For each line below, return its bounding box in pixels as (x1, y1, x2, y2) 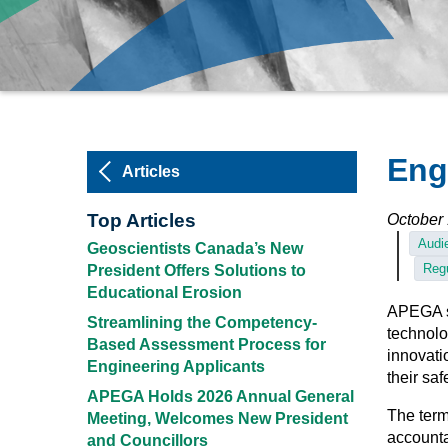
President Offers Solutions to (87, 262, 306, 280)
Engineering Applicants (87, 358, 265, 376)
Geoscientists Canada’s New (87, 240, 303, 258)
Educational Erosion (87, 284, 242, 302)
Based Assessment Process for (87, 336, 326, 354)
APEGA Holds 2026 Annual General (87, 388, 354, 406)
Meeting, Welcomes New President (87, 410, 348, 428)
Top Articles (87, 210, 196, 232)
